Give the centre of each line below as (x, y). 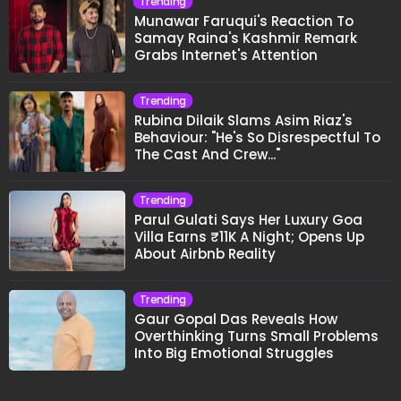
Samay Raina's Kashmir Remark (246, 38)
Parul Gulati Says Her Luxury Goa (248, 220)
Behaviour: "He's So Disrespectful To (257, 137)
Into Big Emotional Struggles (234, 353)
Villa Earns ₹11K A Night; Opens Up (249, 237)
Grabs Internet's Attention (226, 55)
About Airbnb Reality (205, 254)
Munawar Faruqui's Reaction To (244, 21)
